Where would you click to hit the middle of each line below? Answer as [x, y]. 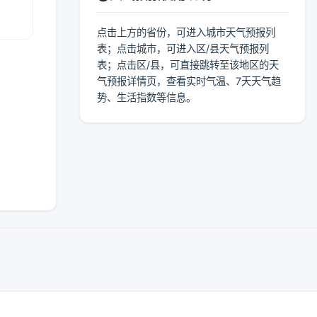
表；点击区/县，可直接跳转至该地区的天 [188, 65]
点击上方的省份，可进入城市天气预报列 [186, 32]
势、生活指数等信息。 [146, 97]
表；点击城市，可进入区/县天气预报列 [183, 48]
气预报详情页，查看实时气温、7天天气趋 [189, 81]
